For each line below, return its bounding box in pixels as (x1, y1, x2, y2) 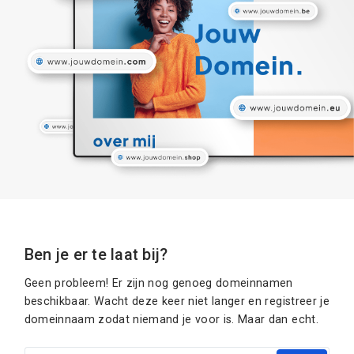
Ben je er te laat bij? (24, 245, 168, 264)
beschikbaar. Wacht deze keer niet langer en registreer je (24, 294, 330, 307)
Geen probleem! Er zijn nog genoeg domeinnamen (24, 276, 293, 289)
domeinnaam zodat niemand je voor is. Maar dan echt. (24, 312, 318, 326)
